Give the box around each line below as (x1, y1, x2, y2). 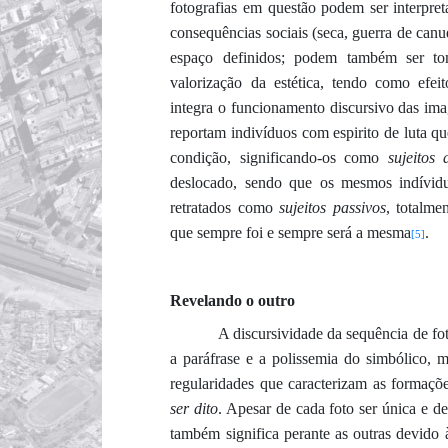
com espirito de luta (301, 123, 432, 141)
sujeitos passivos (279, 198, 386, 216)
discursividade (232, 324, 323, 342)
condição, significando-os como (170, 148, 388, 166)
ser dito (170, 399, 219, 417)
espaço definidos (170, 48, 281, 66)
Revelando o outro (170, 291, 296, 309)
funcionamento (226, 98, 330, 116)
